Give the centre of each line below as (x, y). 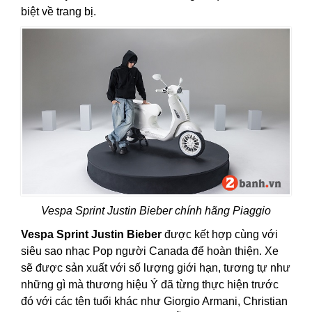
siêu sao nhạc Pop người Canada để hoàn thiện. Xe (150, 251)
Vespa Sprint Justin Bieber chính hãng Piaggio (156, 211)
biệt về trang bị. (58, 12)
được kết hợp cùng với (220, 235)
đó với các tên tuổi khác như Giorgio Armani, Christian (154, 302)
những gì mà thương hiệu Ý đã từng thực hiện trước (150, 285)
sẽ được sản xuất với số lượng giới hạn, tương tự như (156, 268)
